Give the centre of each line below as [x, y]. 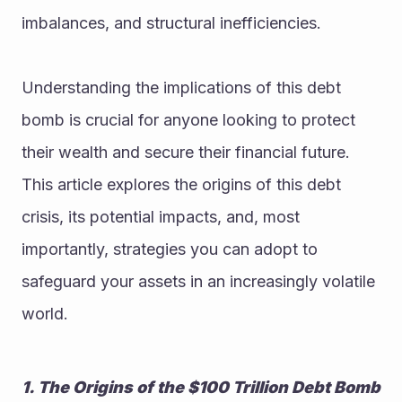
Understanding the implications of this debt [181, 88]
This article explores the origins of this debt [181, 185]
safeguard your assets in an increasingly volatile [198, 282]
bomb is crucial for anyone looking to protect [188, 120]
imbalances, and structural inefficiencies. [171, 23]
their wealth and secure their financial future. [186, 153]
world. [45, 314]
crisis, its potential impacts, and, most [161, 217]
